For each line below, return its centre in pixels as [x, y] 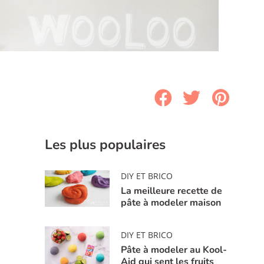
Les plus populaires [105, 144]
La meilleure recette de [172, 191]
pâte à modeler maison [171, 202]
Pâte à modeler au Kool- [174, 250]
